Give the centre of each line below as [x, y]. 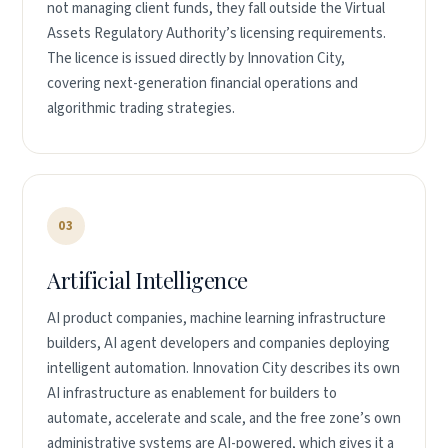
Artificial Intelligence [147, 280]
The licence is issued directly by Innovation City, [196, 58]
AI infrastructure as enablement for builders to [192, 393]
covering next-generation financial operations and [202, 83]
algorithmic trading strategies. [141, 108]
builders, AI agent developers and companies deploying [218, 343]
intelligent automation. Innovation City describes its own [223, 368]
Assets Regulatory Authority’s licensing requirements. [216, 33]
